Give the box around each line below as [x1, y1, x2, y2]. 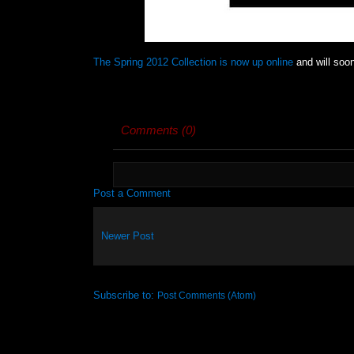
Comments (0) [120, 122, 196, 137]
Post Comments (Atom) [156, 289, 256, 300]
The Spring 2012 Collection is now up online [92, 56, 293, 68]
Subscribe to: [92, 288, 157, 301]
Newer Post [100, 230, 154, 243]
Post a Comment [92, 186, 171, 199]
